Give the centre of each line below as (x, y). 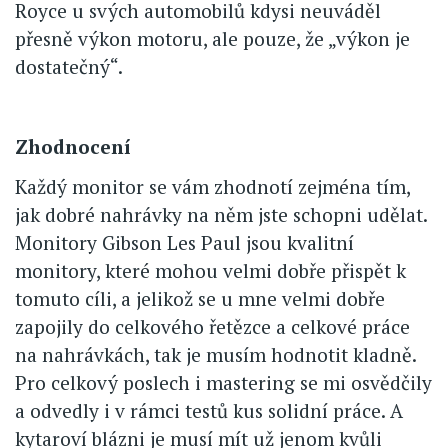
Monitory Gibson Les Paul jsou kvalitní (184, 242)
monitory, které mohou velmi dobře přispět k (210, 270)
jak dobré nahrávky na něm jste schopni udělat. (221, 214)
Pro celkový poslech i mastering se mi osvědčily (223, 382)
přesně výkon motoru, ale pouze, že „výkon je (212, 38)
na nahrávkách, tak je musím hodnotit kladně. (215, 354)
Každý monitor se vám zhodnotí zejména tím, (212, 186)
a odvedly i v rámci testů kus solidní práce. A (209, 410)
